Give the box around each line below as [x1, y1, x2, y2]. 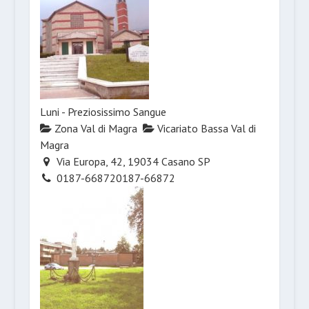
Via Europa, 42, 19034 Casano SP [54, 154, 211, 169]
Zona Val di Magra [51, 121, 137, 136]
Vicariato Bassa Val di [154, 121, 256, 136]
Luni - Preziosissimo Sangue [39, 105, 166, 119]
